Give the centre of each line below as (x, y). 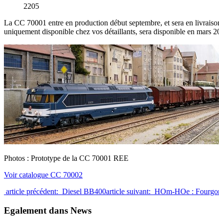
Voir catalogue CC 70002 (43, 175)
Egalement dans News (48, 210)
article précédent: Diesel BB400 (55, 191)
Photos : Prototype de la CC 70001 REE (66, 158)
